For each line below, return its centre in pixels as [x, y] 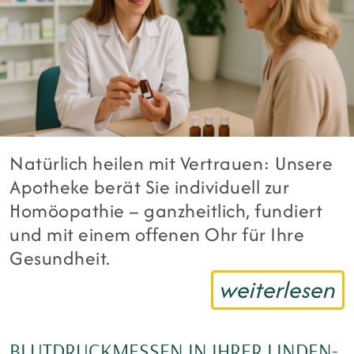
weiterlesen [278, 289]
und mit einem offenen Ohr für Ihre [157, 234]
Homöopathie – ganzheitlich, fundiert [166, 210]
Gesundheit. [60, 258]
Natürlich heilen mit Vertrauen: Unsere [171, 163]
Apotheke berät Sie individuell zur [150, 186]
